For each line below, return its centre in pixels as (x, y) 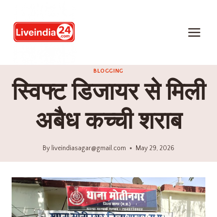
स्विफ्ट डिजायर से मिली (108, 93)
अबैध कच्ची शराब (108, 122)
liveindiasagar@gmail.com (89, 148)
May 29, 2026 (155, 148)
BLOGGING (108, 71)
